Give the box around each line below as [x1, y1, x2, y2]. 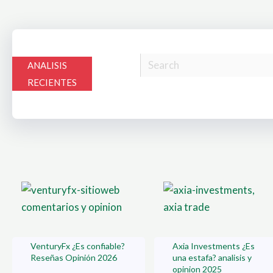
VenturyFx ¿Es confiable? [30, 241, 125, 252]
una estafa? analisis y [172, 252, 252, 263]
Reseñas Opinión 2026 [30, 252, 117, 263]
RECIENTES [27, 77, 77, 88]
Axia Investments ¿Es [172, 241, 255, 252]
